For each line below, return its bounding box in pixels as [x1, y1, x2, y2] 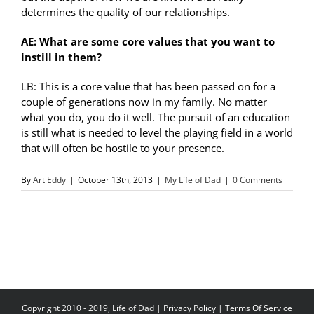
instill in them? [21, 50, 102, 64]
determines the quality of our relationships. [21, 5, 230, 20]
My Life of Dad [165, 174, 221, 186]
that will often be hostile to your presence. [21, 141, 224, 156]
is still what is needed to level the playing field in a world [21, 125, 293, 140]
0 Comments [233, 174, 282, 186]
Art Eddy [33, 174, 66, 186]
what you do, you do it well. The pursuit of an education [21, 110, 290, 125]
